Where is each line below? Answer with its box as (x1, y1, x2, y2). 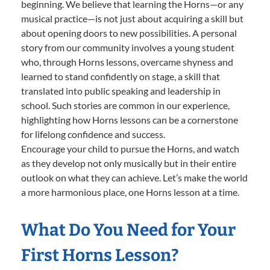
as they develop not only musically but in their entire (21, 157, 236, 169)
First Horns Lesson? (21, 245, 179, 265)
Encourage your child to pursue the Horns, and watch (21, 142, 239, 154)
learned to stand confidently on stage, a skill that (21, 70, 220, 82)
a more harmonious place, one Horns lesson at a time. (21, 186, 239, 198)
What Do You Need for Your (21, 219, 236, 240)
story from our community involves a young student (21, 41, 234, 53)
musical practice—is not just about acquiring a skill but (21, 12, 243, 24)
